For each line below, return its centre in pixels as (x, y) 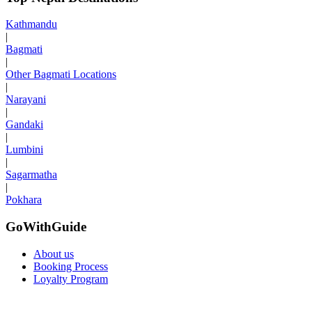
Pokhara (24, 200)
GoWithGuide (46, 227)
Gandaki (24, 125)
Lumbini (24, 150)
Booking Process (71, 266)
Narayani (26, 100)
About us (54, 253)
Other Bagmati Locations (61, 75)
